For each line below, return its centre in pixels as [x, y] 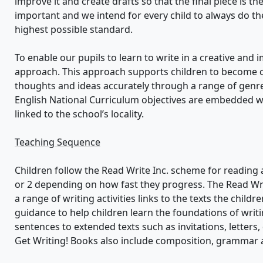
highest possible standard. [74, 30]
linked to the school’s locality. [79, 114]
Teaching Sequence [58, 142]
